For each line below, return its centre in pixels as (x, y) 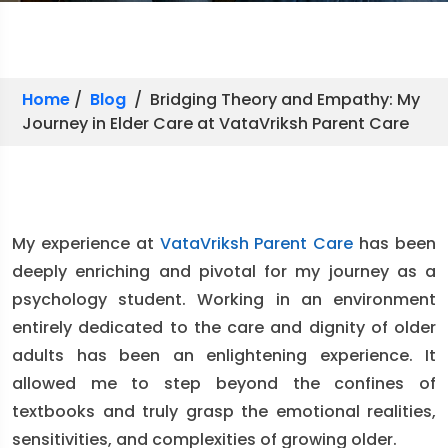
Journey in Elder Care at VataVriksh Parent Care (215, 123)
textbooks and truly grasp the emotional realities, (224, 411)
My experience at (86, 243)
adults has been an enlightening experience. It (224, 355)
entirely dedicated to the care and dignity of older (224, 327)
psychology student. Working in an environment (224, 299)
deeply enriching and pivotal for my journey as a (224, 271)
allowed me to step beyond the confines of (224, 383)
